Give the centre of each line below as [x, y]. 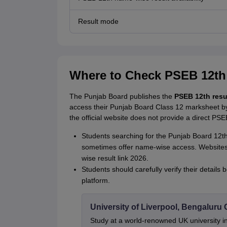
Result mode [98, 22]
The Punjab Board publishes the [122, 97]
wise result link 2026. [115, 158]
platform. [96, 181]
